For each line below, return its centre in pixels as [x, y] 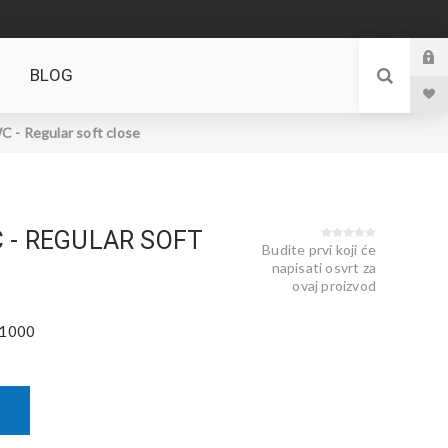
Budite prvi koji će [319, 249]
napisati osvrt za [323, 267]
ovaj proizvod [334, 285]
